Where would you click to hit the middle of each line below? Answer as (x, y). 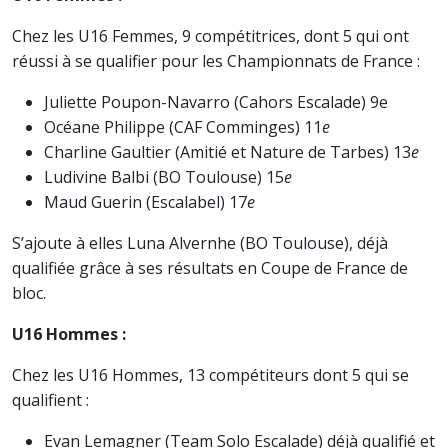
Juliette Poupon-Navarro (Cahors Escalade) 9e (216, 102)
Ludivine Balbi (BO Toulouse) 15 (164, 177)
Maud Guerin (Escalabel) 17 (145, 202)
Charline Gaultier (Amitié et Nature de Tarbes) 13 (227, 152)
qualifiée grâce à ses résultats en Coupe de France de (210, 268)
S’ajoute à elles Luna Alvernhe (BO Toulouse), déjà (200, 243)
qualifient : (50, 400)
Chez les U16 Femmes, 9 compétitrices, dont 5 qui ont (210, 36)
